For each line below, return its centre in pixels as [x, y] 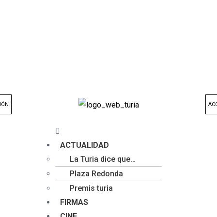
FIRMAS [74, 202]
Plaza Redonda [96, 174]
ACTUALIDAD [85, 145]
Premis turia [91, 188]
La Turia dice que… [103, 159]
